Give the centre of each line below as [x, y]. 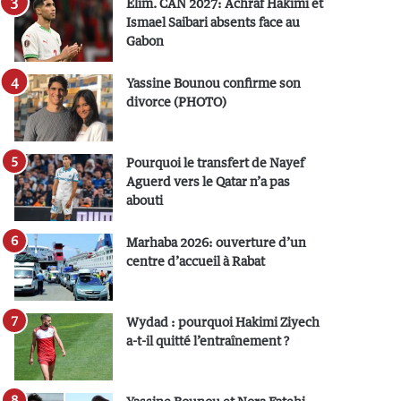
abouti [145, 200]
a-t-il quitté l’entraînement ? [208, 341]
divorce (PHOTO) [177, 102]
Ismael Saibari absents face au [213, 22]
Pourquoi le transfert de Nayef [216, 162]
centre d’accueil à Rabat [196, 261]
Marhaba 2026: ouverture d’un [217, 242]
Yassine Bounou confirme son [214, 83]
